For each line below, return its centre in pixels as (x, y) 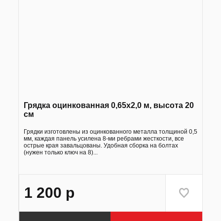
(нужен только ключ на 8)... (60, 152)
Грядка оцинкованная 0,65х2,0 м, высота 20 (109, 105)
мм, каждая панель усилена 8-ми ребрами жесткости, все (104, 138)
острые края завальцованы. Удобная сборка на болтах (101, 145)
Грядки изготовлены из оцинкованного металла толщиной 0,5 (110, 131)
